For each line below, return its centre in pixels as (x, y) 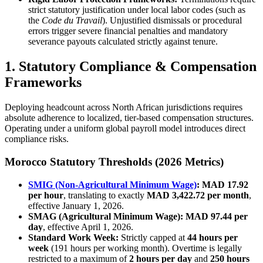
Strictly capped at (153, 237)
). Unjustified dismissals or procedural (172, 21)
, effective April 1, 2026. (88, 227)
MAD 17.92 (225, 184)
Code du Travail (72, 21)
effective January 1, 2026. (76, 205)
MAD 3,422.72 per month (198, 195)
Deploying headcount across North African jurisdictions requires (124, 107)
